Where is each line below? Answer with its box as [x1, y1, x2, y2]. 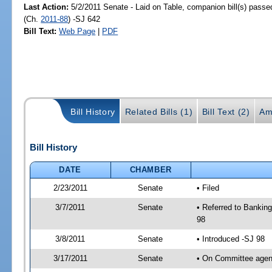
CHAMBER [129, 165, 172, 174]
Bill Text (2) [202, 106, 250, 117]
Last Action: [24, 2, 69, 12]
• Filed [196, 183, 219, 192]
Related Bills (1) [124, 106, 193, 117]
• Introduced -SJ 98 [196, 234, 265, 243]
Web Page [59, 26, 96, 36]
